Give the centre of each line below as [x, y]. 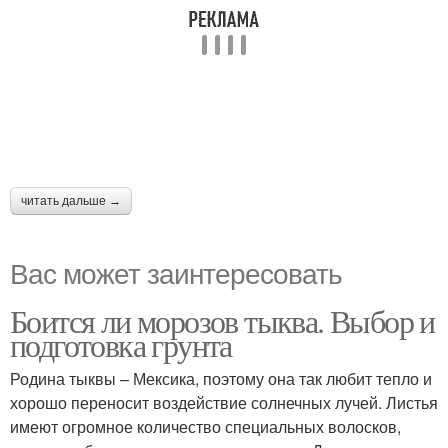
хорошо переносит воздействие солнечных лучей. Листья [224, 402]
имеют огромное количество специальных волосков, [205, 426]
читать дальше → [71, 200]
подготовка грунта [121, 344]
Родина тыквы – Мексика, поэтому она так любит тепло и [221, 378]
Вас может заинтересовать [176, 271]
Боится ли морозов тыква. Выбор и [222, 320]
